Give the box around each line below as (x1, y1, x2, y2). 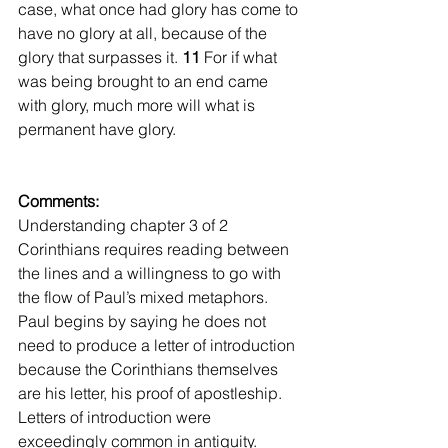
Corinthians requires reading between (18, 238, 293, 259)
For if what (204, 46, 281, 67)
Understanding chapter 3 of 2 (18, 214, 232, 235)
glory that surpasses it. (18, 46, 182, 67)
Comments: (18, 190, 99, 211)
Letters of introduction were (18, 406, 215, 427)
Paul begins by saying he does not (18, 310, 270, 331)
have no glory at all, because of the (18, 22, 271, 43)
